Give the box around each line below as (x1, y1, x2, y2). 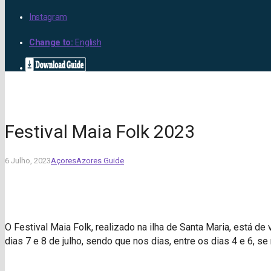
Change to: (29, 38, 73, 48)
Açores (51, 155, 76, 165)
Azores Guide (76, 155, 124, 165)
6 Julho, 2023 (5, 155, 51, 165)
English (73, 38, 102, 48)
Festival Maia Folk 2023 (5, 120, 195, 142)
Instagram (29, 12, 68, 22)
